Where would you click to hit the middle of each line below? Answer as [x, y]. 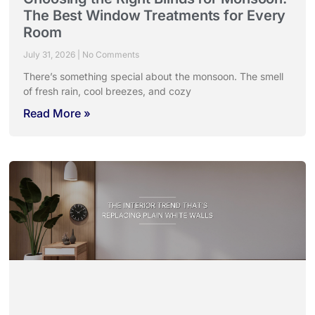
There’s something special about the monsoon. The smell [153, 77]
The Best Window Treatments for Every [155, 16]
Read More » [57, 114]
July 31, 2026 [50, 55]
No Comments [110, 55]
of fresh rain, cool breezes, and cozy [107, 91]
